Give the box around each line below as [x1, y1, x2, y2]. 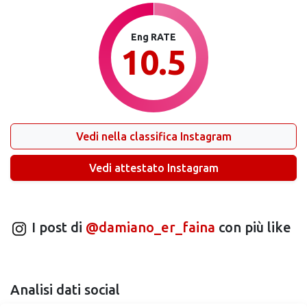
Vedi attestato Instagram [88, 162, 219, 174]
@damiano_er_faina [86, 219, 215, 235]
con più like [215, 219, 291, 235]
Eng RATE [131, 32, 176, 42]
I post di [28, 219, 86, 235]
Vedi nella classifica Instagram [75, 130, 232, 143]
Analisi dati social [10, 281, 120, 297]
